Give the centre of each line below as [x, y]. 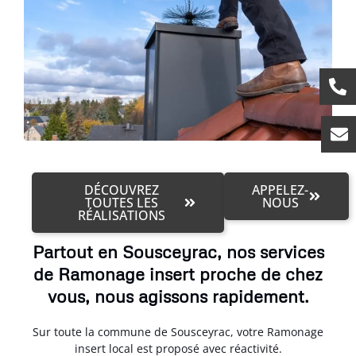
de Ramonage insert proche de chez [178, 274]
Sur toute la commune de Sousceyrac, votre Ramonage [178, 332]
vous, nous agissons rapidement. [178, 296]
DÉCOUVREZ [122, 190]
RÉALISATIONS [122, 215]
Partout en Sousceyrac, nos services [178, 252]
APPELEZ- [281, 190]
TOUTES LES [122, 203]
